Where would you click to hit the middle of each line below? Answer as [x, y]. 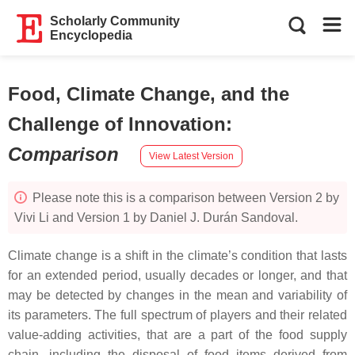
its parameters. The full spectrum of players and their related [177, 315]
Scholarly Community [115, 21]
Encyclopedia [92, 35]
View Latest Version [191, 156]
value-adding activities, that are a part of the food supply [177, 335]
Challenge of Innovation [117, 124]
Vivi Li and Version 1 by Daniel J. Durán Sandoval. [156, 218]
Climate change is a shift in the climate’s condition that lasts [177, 256]
